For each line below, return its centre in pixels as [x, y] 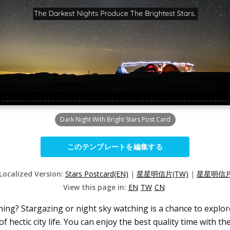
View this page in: [95, 187]
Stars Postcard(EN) [97, 174]
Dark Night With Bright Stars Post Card [115, 119]
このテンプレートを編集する [115, 147]
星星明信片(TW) [162, 174]
